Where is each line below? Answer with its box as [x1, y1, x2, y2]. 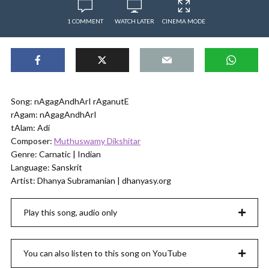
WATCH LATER [115, 17, 154, 25]
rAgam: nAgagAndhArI [11, 109, 97, 119]
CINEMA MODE [162, 17, 205, 25]
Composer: [11, 136, 54, 146]
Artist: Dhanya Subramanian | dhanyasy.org [11, 175, 171, 186]
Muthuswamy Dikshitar [54, 136, 141, 146]
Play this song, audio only [23, 207, 117, 217]
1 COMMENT [67, 17, 103, 25]
